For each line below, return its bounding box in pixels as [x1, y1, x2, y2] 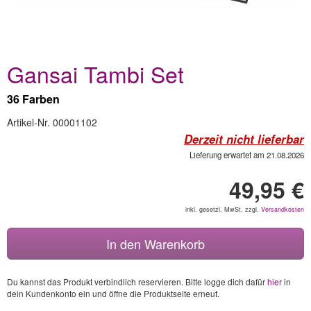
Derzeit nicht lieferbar [184, 131, 304, 147]
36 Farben [7, 91, 60, 107]
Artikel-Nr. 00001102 [7, 115, 97, 129]
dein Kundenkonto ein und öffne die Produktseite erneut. [7, 287, 219, 299]
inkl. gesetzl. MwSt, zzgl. [185, 205, 261, 214]
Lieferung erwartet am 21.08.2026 [190, 149, 304, 160]
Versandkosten [261, 205, 304, 214]
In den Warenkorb [106, 235, 205, 253]
